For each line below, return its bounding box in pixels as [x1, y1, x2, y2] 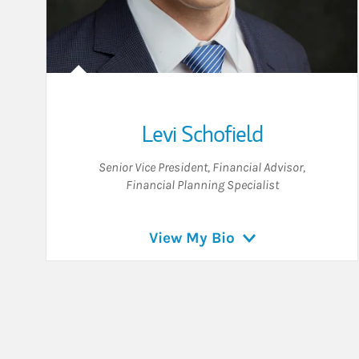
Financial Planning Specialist [125, 177, 279, 193]
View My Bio [148, 229, 235, 248]
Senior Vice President [99, 159, 208, 175]
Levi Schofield [141, 119, 263, 150]
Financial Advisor [212, 159, 303, 175]
